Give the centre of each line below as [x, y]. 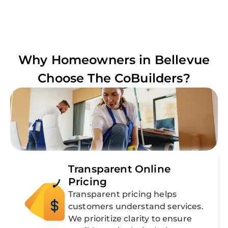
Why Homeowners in [86, 60]
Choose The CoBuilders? [114, 78]
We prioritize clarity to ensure [130, 219]
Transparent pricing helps [123, 194]
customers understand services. [136, 207]
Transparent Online [119, 169]
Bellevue [182, 60]
